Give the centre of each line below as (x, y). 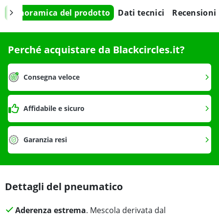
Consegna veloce (52, 77)
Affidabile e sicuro (54, 109)
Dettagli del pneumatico (64, 187)
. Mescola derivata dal (126, 210)
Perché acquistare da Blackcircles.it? (96, 50)
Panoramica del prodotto (60, 13)
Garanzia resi (45, 140)
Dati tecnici (141, 13)
